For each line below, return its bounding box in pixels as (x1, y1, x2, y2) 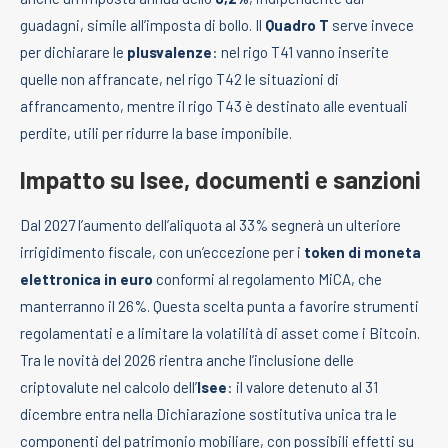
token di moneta (304, 242, 421, 261)
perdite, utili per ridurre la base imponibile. (20, 123, 292, 142)
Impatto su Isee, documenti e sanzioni (20, 164, 421, 194)
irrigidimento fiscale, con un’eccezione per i (20, 242, 304, 261)
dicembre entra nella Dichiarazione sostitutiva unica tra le (20, 404, 397, 423)
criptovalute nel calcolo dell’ (20, 377, 197, 396)
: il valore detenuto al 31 (227, 377, 378, 396)
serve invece (329, 15, 414, 34)
